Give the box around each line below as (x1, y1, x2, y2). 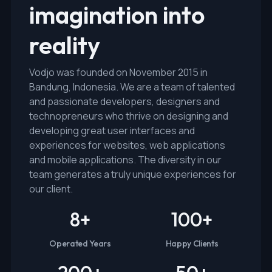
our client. (29, 182, 73, 196)
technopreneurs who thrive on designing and (29, 109, 228, 123)
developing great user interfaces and (29, 124, 195, 138)
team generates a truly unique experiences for (29, 168, 236, 182)
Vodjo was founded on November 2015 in (29, 66, 208, 80)
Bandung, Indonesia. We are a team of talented (29, 80, 235, 94)
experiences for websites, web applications (29, 138, 225, 152)
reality (29, 30, 100, 61)
